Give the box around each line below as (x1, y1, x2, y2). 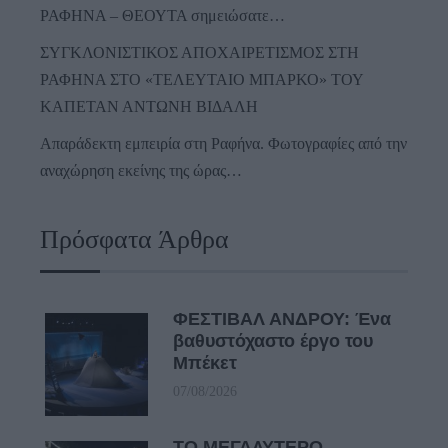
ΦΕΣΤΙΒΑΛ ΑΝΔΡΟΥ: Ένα (173, 309, 391, 330)
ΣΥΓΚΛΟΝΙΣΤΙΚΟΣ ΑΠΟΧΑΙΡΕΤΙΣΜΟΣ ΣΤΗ (40, 44, 359, 62)
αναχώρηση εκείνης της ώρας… (40, 162, 242, 180)
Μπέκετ (173, 353, 237, 374)
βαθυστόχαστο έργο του (173, 331, 373, 352)
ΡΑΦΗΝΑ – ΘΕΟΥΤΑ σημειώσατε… (40, 7, 285, 25)
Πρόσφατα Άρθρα (40, 225, 229, 255)
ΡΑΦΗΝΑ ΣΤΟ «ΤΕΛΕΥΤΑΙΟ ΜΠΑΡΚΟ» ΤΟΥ (40, 71, 363, 89)
